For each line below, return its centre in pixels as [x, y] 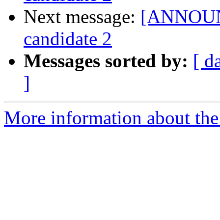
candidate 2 [68, 39]
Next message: [82, 17]
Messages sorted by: [106, 61]
